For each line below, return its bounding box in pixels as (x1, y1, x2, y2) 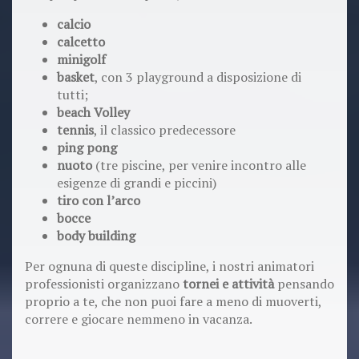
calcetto (57, 33, 105, 51)
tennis (57, 121, 94, 139)
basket (57, 68, 95, 87)
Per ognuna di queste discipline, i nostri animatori (25, 257, 314, 276)
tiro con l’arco (57, 192, 140, 210)
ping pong (57, 139, 117, 157)
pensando (274, 275, 334, 293)
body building (57, 227, 135, 245)
